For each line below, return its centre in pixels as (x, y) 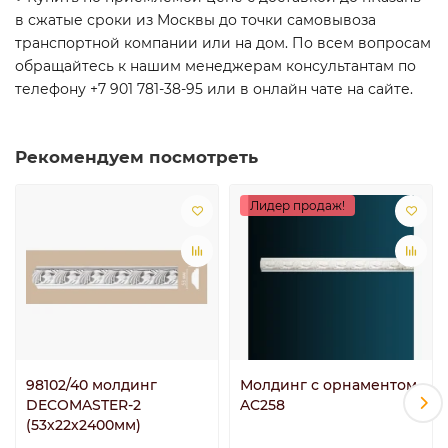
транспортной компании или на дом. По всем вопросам (223, 42)
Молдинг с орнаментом (328, 385)
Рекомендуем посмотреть (136, 156)
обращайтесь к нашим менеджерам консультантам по (215, 65)
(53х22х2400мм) (83, 425)
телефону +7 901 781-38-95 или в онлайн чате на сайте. (214, 88)
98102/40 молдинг (91, 385)
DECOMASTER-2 (83, 405)
